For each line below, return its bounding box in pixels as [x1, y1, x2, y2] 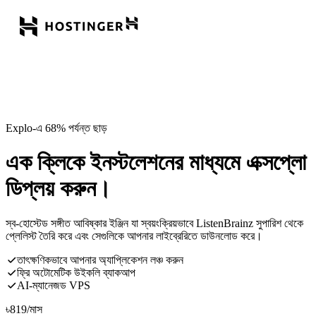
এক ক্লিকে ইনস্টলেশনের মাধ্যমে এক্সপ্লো [6, 150, 306, 176]
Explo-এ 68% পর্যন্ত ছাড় [6, 121, 107, 134]
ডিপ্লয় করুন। [6, 176, 111, 202]
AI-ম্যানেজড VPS [17, 279, 90, 291]
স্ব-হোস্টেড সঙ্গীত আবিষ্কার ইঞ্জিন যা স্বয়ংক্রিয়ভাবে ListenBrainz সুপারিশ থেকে [6, 217, 303, 229]
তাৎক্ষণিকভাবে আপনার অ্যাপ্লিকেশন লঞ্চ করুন [17, 253, 183, 266]
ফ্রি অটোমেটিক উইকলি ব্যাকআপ [17, 266, 135, 279]
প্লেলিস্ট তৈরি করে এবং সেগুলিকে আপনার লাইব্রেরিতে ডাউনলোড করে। [6, 229, 262, 242]
